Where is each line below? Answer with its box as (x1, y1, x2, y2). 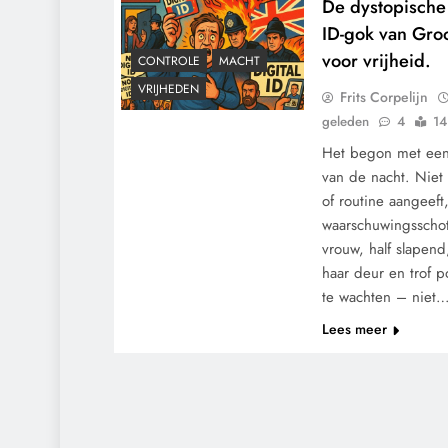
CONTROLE (138, 52, 200, 71)
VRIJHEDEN (138, 80, 199, 99)
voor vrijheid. (322, 47, 432, 74)
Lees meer (322, 319, 388, 339)
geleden (322, 112, 370, 131)
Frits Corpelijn (340, 87, 429, 107)
